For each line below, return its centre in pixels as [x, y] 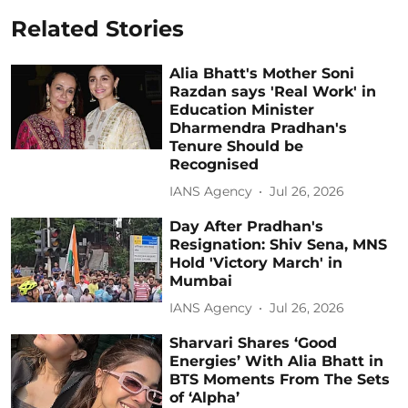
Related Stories [97, 28]
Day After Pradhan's [247, 226]
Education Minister [242, 109]
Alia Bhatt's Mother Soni [262, 73]
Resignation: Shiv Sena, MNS [279, 244]
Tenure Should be [237, 146]
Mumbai [201, 280]
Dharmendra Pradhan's [259, 127]
